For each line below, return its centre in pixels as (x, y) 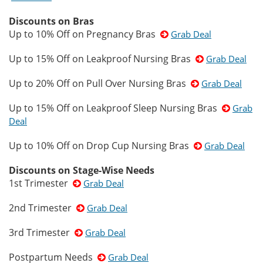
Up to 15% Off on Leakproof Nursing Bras (102, 59)
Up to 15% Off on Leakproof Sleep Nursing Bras (115, 108)
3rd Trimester (42, 232)
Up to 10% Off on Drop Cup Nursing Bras (101, 146)
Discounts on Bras (51, 21)
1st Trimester (41, 183)
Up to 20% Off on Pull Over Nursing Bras (100, 83)
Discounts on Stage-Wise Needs (82, 170)
